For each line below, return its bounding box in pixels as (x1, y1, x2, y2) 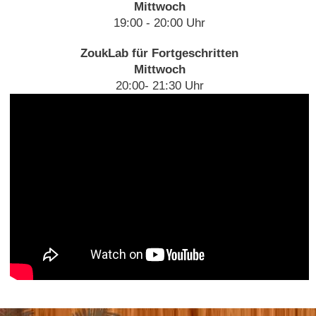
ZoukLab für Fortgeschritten (80, 47, 238, 61)
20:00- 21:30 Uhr (115, 79, 204, 93)
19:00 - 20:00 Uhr (114, 16, 205, 30)
